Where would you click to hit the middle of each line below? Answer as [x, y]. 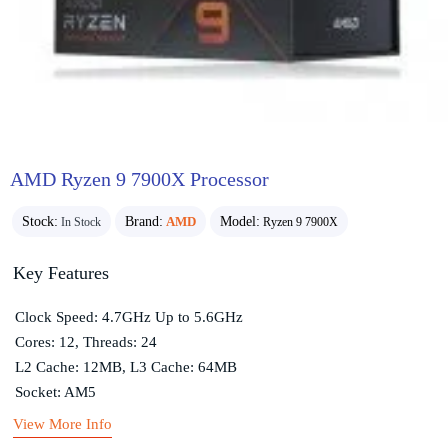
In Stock [81, 221]
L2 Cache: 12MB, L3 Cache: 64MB [125, 366]
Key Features [60, 272]
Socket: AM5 [55, 391]
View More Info [62, 423]
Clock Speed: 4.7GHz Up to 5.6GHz [128, 316]
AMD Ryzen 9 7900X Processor [139, 179]
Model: [240, 221]
